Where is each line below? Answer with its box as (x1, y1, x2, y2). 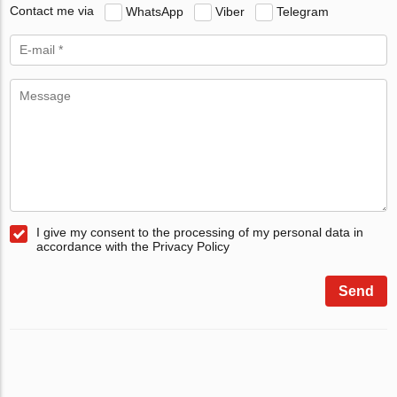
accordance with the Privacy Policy (36, 238, 230, 253)
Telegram (276, 4, 330, 19)
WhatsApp (126, 4, 184, 19)
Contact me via (10, 4, 95, 19)
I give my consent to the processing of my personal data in (36, 224, 364, 239)
